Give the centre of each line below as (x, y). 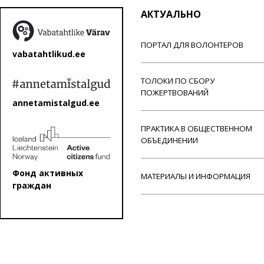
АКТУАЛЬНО (171, 14)
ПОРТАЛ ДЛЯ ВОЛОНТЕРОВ (192, 45)
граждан (32, 186)
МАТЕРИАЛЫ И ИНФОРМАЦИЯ (196, 176)
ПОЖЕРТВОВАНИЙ (175, 93)
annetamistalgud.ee (56, 103)
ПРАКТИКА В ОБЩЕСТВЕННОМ (197, 128)
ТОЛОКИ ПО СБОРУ (178, 81)
